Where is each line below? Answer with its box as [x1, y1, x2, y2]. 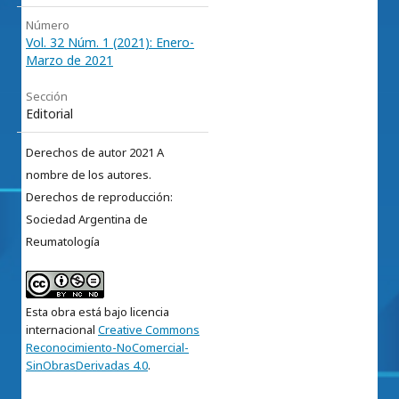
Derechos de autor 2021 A [26, 144, 164, 161]
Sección [26, 88, 68, 105]
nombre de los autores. [26, 167, 151, 183]
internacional [26, 322, 98, 338]
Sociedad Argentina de [26, 211, 148, 228]
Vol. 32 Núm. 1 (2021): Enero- [26, 34, 194, 52]
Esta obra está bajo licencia [26, 304, 169, 321]
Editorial [26, 105, 73, 123]
